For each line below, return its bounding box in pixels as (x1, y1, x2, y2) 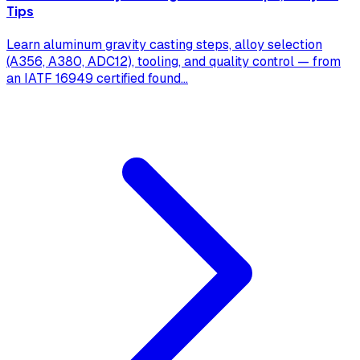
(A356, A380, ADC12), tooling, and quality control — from (6, 53, 341, 71)
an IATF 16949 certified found (6, 70, 181, 88)
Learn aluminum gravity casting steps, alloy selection (6, 36, 322, 54)
